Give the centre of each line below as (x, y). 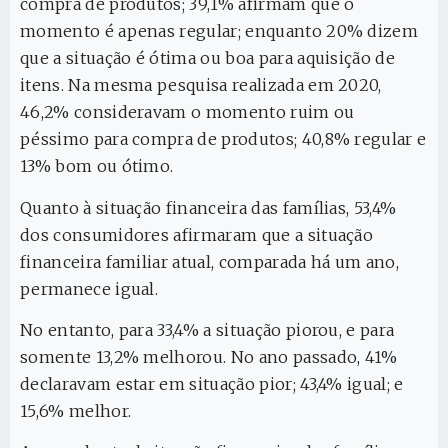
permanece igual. (89, 288)
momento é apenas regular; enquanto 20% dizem (219, 31)
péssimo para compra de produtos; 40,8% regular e (223, 139)
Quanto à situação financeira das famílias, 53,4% (208, 207)
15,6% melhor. (76, 410)
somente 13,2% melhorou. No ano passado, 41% (209, 356)
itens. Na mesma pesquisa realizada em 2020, (201, 85)
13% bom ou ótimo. (97, 166)
